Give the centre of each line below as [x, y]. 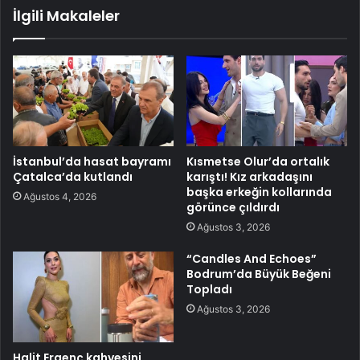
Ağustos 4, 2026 [60, 196]
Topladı [209, 289]
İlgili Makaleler [66, 16]
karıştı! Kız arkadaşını [250, 176]
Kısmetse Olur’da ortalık [258, 161]
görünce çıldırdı [233, 207]
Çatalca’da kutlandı [73, 176]
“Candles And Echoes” [252, 258]
